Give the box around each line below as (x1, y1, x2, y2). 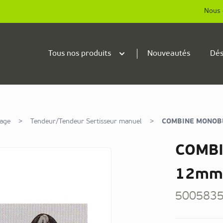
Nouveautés (147, 49, 190, 58)
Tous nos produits (48, 49, 111, 58)
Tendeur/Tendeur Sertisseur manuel (30, 117, 142, 125)
